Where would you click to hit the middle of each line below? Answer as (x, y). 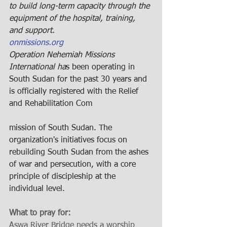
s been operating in (102, 67)
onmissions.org (36, 43)
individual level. (37, 189)
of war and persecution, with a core (74, 164)
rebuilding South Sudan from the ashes (80, 152)
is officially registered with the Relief (75, 91)
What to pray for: (41, 213)
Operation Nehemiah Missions (63, 55)
